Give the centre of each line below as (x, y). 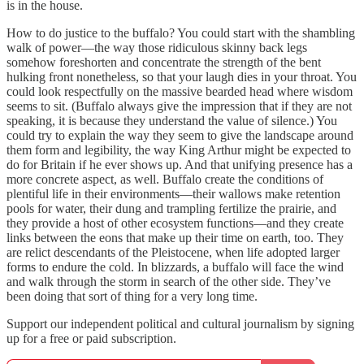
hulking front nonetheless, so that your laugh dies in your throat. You (182, 77)
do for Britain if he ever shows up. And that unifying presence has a (180, 165)
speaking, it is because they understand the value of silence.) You (172, 121)
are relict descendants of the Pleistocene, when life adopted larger (173, 252)
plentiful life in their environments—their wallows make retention (173, 194)
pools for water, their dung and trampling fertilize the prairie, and (171, 208)
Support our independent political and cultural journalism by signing (180, 324)
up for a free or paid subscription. (91, 338)
